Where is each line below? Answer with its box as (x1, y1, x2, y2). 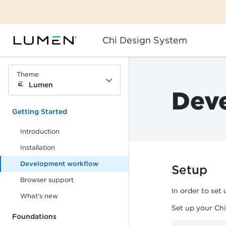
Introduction (20, 127, 60, 136)
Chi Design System (102, 34, 187, 46)
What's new (20, 192, 58, 200)
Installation (20, 143, 55, 152)
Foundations (12, 212, 56, 221)
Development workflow (20, 159, 98, 168)
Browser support (20, 176, 74, 184)
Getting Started (12, 107, 67, 116)
